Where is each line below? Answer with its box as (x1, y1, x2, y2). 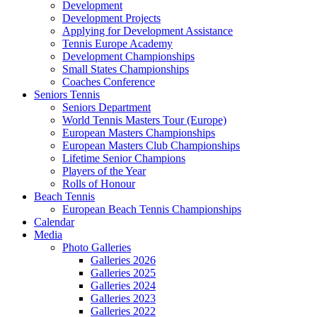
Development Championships (62, 50, 195, 63)
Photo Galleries (62, 241, 131, 254)
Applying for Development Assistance (62, 25, 233, 38)
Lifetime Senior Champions (62, 152, 185, 165)
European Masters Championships (62, 127, 215, 139)
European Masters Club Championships (62, 139, 240, 152)
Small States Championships (62, 63, 189, 76)
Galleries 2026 (91, 254, 156, 267)
